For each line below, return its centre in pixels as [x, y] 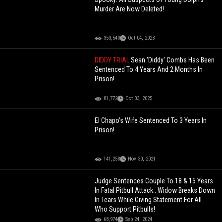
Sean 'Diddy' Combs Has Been [173, 60]
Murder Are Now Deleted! [130, 9]
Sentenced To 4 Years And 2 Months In [149, 70]
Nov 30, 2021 [142, 159]
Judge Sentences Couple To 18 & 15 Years [154, 181]
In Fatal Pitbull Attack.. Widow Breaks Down [155, 191]
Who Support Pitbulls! [125, 209]
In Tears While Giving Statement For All [148, 200]
